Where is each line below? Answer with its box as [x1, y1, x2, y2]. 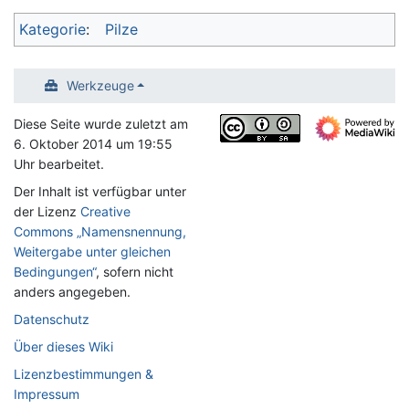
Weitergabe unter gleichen [14, 244, 171, 259]
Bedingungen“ [14, 264, 96, 279]
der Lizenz [14, 204, 80, 219]
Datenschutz [14, 311, 89, 327]
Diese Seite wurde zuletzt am [14, 116, 188, 131]
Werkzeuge [66, 78, 134, 93]
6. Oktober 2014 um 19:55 [14, 136, 173, 152]
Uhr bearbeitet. [14, 156, 104, 172]
